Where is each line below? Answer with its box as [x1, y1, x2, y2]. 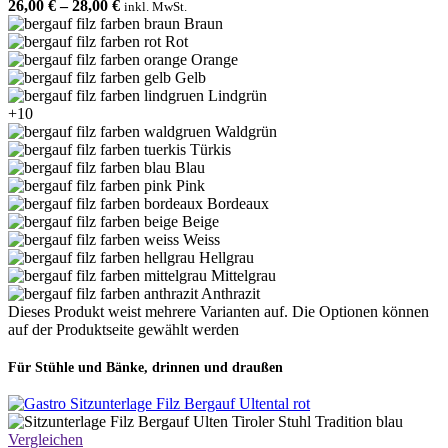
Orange [191, 51, 238, 69]
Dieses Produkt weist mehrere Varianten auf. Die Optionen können [8, 303, 429, 321]
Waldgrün [215, 123, 277, 141]
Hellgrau [199, 249, 254, 267]
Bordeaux [207, 195, 269, 213]
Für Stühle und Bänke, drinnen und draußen [8, 358, 283, 375]
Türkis [190, 141, 231, 159]
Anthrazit [201, 285, 260, 303]
